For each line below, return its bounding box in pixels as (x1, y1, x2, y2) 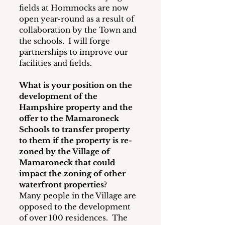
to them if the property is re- (19, 136, 132, 146)
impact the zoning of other (19, 169, 128, 179)
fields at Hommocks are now (19, 3, 131, 13)
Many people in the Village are (19, 191, 138, 201)
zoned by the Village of (19, 147, 112, 157)
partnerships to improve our (19, 47, 130, 57)
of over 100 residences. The (19, 213, 130, 223)
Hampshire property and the (19, 102, 135, 113)
